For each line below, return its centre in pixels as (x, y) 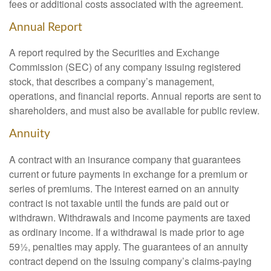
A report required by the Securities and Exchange (114, 53)
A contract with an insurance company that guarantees (125, 160)
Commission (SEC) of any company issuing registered (125, 67)
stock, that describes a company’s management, (112, 82)
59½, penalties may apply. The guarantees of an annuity (129, 247)
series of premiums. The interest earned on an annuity (124, 189)
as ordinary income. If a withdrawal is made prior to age (127, 232)
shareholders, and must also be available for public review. (134, 111)
